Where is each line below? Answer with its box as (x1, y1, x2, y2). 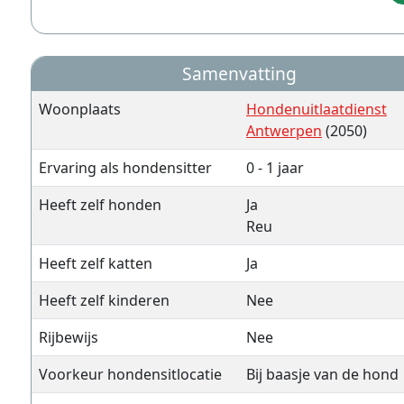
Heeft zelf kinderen (39, 290, 170, 310)
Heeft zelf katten (39, 253, 152, 273)
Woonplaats (39, 99, 121, 119)
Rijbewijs (39, 327, 98, 347)
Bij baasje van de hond (246, 364, 399, 384)
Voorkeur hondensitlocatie (39, 364, 222, 384)
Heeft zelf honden (39, 195, 161, 215)
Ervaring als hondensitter (39, 158, 212, 178)
